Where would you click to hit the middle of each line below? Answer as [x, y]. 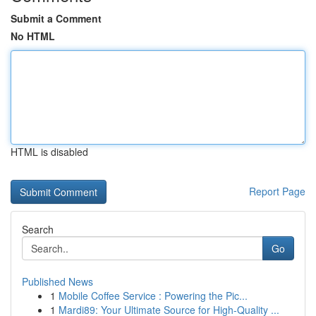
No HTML [33, 36]
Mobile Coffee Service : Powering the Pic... [153, 296]
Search [38, 229]
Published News [57, 281]
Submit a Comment [56, 18]
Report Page [277, 191]
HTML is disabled [49, 152]
